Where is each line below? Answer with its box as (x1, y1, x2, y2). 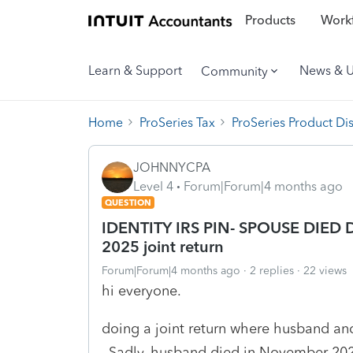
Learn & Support (88, 63, 182, 78)
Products (244, 13, 295, 28)
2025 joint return (102, 236, 224, 256)
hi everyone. (102, 281, 181, 299)
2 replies (250, 263, 294, 277)
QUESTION (105, 196, 151, 208)
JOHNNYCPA (133, 159, 210, 175)
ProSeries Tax (139, 114, 215, 130)
